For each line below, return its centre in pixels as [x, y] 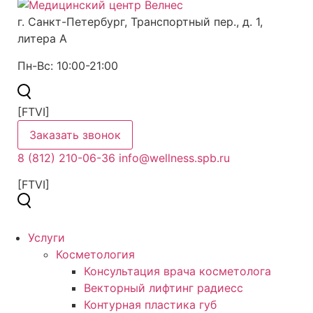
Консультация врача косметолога [177, 271]
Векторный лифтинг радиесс [163, 288]
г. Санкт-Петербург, [74, 22]
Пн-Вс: [35, 65]
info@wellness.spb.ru [174, 158]
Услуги [46, 238]
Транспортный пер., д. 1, [197, 22]
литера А [42, 39]
